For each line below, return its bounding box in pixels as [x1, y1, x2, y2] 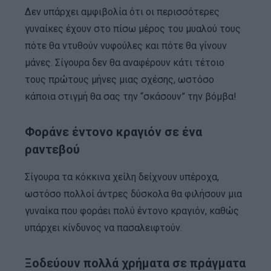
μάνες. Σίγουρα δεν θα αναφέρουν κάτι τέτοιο [24, 56, 224, 68]
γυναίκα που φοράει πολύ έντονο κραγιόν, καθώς [24, 204, 239, 217]
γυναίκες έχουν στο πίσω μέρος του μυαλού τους [24, 22, 241, 34]
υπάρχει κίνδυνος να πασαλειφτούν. [24, 221, 182, 233]
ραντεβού [24, 142, 80, 157]
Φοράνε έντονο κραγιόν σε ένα [24, 124, 202, 139]
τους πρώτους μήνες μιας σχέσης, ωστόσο [24, 73, 214, 85]
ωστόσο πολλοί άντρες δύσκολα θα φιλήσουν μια [24, 188, 242, 200]
